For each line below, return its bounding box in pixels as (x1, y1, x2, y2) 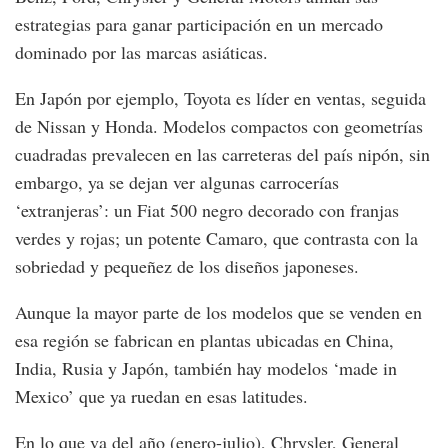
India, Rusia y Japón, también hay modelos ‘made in (15, 355, 397, 380)
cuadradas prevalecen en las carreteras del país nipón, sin (15, 141, 430, 166)
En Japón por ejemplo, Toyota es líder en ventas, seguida (15, 85, 426, 110)
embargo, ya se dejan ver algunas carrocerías (15, 169, 339, 194)
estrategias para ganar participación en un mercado (15, 11, 383, 36)
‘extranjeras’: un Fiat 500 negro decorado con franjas (15, 197, 399, 222)
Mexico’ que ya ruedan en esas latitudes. (15, 383, 308, 408)
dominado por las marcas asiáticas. (15, 39, 268, 64)
